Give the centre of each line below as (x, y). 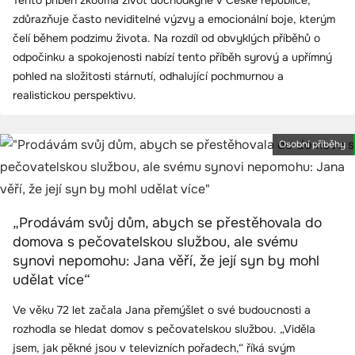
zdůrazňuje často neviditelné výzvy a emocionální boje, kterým (174, 19)
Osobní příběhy (312, 145)
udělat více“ (52, 280)
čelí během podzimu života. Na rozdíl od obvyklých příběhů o (166, 38)
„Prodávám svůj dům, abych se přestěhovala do (167, 223)
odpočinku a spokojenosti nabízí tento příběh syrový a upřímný (172, 57)
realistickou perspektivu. (74, 95)
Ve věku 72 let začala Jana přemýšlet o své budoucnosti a (162, 310)
